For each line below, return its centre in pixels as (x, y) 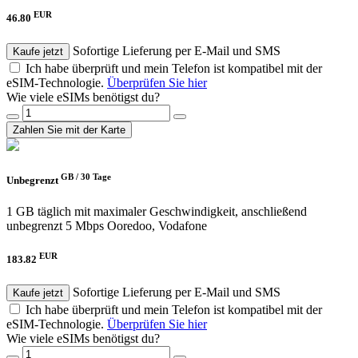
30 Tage (96, 176)
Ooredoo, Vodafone (157, 226)
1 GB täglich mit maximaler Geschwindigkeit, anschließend (157, 212)
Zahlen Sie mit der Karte (69, 129)
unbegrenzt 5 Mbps (55, 226)
